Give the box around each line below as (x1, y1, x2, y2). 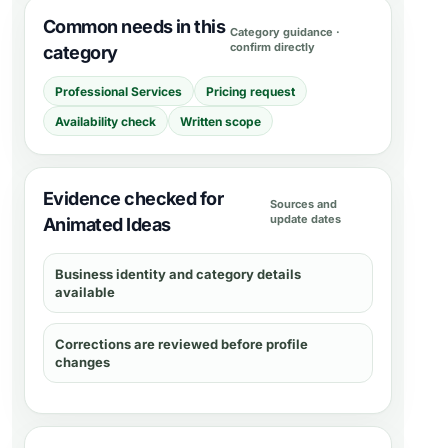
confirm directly (230, 40, 316, 54)
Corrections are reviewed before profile (55, 336, 308, 352)
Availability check (55, 113, 156, 129)
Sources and (270, 197, 338, 211)
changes (55, 354, 110, 370)
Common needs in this (43, 16, 226, 37)
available (55, 284, 115, 300)
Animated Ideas (43, 214, 171, 235)
